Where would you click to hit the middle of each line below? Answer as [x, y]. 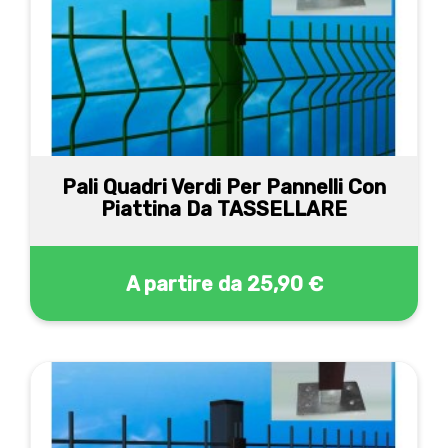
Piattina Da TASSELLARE [224, 209]
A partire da [183, 283]
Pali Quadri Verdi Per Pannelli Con [224, 187]
